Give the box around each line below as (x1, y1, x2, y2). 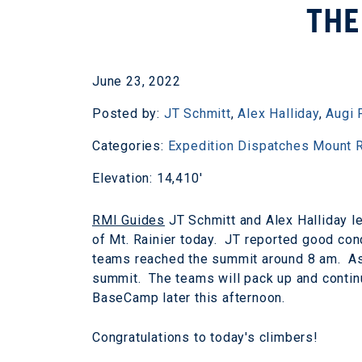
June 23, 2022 (92, 74, 181, 89)
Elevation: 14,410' (92, 170, 203, 186)
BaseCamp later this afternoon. (92, 290, 286, 305)
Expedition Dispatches (167, 138, 309, 154)
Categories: (92, 138, 168, 154)
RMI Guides (92, 213, 166, 228)
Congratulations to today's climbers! (92, 330, 318, 345)
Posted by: (92, 106, 164, 121)
